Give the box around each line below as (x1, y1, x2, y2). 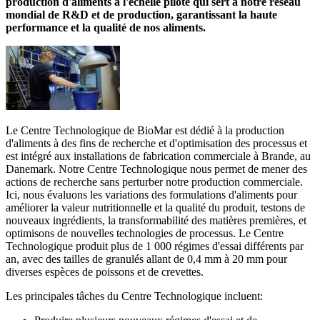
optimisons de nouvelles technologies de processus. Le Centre (6, 226, 284, 239)
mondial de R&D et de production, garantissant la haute (6, 8, 277, 21)
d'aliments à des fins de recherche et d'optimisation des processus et (6, 136, 307, 149)
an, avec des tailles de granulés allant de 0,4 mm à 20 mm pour (6, 252, 287, 265)
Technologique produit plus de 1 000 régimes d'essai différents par (6, 239, 304, 252)
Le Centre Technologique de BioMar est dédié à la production (6, 124, 284, 136)
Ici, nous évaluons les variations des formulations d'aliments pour (6, 188, 297, 201)
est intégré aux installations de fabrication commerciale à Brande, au (6, 149, 311, 162)
